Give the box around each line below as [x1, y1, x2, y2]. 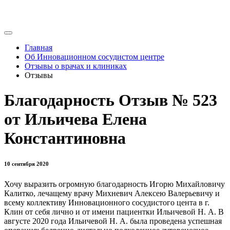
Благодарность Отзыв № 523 [4, 91, 217, 110]
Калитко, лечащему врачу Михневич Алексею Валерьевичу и [4, 189, 220, 198]
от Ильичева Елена [4, 110, 147, 129]
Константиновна [4, 129, 126, 148]
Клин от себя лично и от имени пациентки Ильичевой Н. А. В [4, 207, 224, 217]
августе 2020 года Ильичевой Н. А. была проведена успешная [4, 217, 222, 226]
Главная [25, 43, 52, 52]
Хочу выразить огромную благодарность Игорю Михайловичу [4, 180, 225, 189]
